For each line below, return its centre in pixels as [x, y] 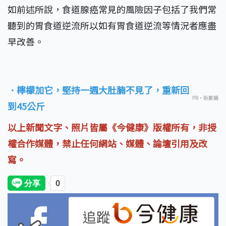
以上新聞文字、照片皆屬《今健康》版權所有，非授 [112, 127]
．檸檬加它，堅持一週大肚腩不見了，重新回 [98, 90]
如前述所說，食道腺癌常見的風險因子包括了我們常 [112, 9]
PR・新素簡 [205, 98]
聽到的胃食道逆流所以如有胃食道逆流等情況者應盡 [112, 25]
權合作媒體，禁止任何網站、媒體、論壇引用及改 [107, 144]
